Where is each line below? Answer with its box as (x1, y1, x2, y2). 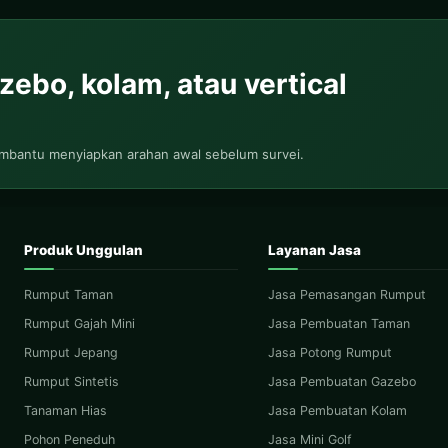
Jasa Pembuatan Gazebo (267, 374, 416, 390)
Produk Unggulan (23, 242, 143, 259)
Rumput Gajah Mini (23, 316, 135, 332)
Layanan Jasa (267, 242, 361, 259)
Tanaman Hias (23, 403, 107, 419)
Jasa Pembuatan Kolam (267, 403, 407, 419)
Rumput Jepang (23, 345, 118, 361)
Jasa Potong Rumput (267, 345, 392, 361)
